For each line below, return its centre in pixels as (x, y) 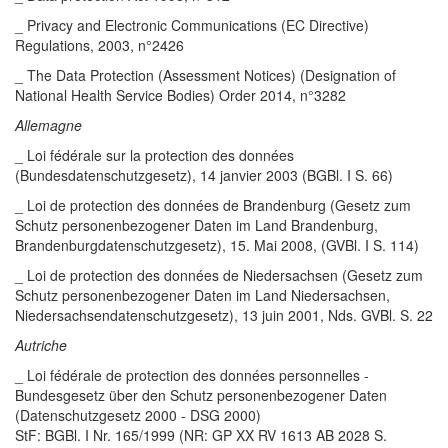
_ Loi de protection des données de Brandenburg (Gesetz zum (213, 205)
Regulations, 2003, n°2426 (99, 45)
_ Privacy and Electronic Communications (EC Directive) (192, 25)
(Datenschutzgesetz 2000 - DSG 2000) (138, 415)
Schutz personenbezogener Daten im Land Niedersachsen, (202, 295)
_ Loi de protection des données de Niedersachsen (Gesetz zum (219, 275)
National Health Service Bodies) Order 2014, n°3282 (180, 95)
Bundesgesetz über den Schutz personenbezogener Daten (201, 395)
